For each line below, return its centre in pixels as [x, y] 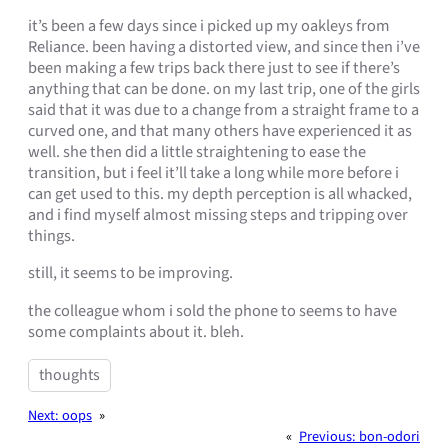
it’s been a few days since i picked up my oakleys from [209, 26]
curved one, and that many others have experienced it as [220, 131]
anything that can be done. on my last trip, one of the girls [224, 89]
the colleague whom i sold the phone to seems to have [212, 310]
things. [51, 236]
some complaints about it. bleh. [136, 331]
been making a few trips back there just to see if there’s [214, 68]
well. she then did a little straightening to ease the [197, 152]
